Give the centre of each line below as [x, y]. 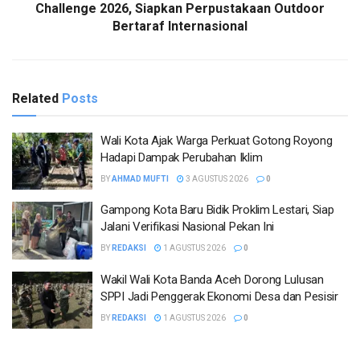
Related [35, 98]
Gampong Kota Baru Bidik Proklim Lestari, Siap [217, 210]
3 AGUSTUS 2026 [216, 178]
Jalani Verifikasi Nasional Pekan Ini [188, 227]
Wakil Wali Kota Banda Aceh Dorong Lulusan [212, 279]
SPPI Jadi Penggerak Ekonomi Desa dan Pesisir [219, 296]
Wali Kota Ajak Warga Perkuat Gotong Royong [217, 140]
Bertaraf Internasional [180, 26]
